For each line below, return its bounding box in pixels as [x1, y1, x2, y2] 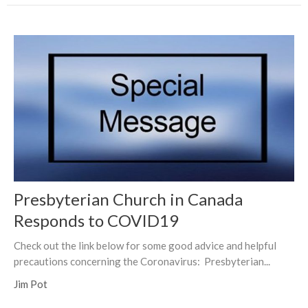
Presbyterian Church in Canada [14, 188, 243, 209]
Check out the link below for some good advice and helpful [14, 239, 276, 252]
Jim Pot [14, 277, 47, 290]
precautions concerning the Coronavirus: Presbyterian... [14, 254, 270, 267]
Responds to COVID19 [14, 210, 179, 230]
